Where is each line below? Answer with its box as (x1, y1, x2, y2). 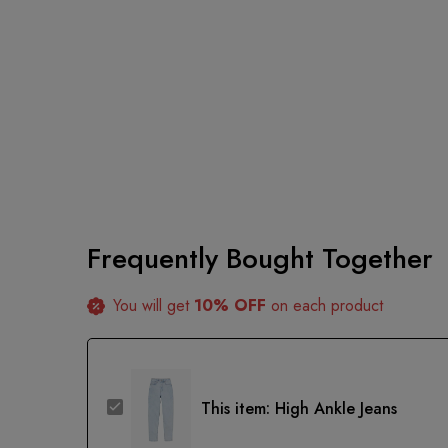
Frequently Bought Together (87, 238, 433, 280)
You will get (113, 294, 194, 318)
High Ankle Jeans (275, 397, 397, 421)
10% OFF (194, 294, 266, 318)
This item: (201, 397, 270, 421)
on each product (266, 294, 383, 318)
